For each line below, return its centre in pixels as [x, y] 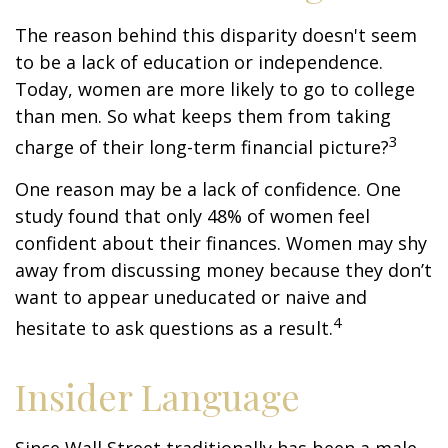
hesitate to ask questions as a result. [174, 328]
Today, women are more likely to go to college [215, 89]
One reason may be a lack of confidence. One [208, 189]
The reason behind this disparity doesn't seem [216, 35]
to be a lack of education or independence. [199, 62]
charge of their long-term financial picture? [202, 147]
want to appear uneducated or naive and [191, 297]
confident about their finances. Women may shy [221, 243]
